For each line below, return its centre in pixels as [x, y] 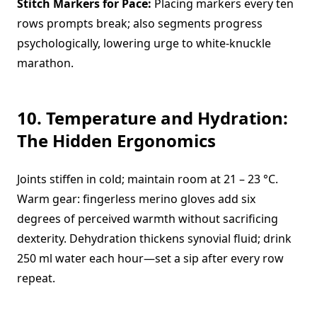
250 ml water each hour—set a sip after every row [150, 258]
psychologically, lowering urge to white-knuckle [144, 43]
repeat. [36, 278]
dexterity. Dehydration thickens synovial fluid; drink [154, 238]
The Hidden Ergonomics [116, 140]
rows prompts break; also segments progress [140, 23]
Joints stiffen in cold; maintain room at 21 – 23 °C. [148, 179]
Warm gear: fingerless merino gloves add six [136, 199]
